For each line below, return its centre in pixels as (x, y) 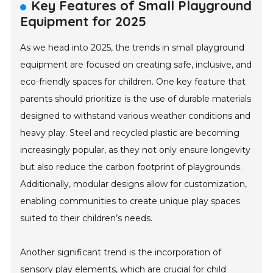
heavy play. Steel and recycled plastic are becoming (130, 133)
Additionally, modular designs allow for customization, (134, 184)
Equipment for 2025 (83, 22)
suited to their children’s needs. (87, 218)
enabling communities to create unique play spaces (130, 201)
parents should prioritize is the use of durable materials (136, 99)
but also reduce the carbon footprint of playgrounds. (131, 167)
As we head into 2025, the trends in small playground (133, 48)
